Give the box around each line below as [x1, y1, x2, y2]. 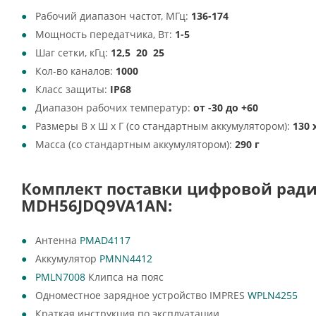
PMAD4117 [80, 233, 130, 247]
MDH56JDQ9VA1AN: [21, 195, 172, 217]
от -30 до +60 [193, 101, 258, 114]
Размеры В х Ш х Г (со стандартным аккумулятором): [35, 119, 293, 133]
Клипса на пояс [85, 270, 164, 284]
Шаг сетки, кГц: [35, 46, 111, 59]
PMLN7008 [35, 270, 85, 284]
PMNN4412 [99, 252, 152, 265]
